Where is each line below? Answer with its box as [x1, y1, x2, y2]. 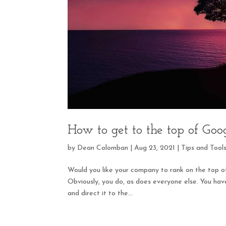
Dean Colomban [77, 144, 129, 152]
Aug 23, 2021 [134, 144, 176, 152]
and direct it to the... [68, 189, 133, 197]
